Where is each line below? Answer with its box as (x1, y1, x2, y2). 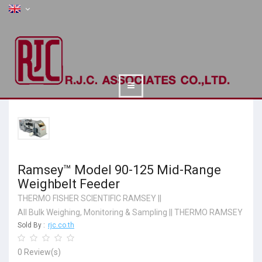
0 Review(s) (18, 247, 61, 257)
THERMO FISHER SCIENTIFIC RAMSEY (18, 194, 156, 204)
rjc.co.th (48, 221, 74, 230)
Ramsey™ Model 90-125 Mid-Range (18, 163, 221, 178)
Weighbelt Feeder (18, 177, 120, 192)
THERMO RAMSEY (174, 208, 243, 218)
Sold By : (18, 221, 45, 230)
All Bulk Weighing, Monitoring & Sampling (18, 208, 167, 218)
